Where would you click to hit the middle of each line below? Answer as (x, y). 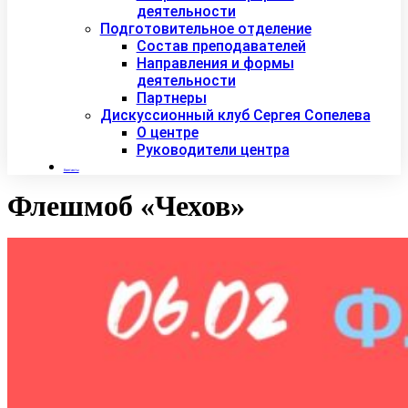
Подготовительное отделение (205, 29)
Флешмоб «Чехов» (126, 206)
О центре (167, 133)
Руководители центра (213, 150)
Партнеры (171, 98)
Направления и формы (215, 64)
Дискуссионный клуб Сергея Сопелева (235, 116)
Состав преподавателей (221, 46)
